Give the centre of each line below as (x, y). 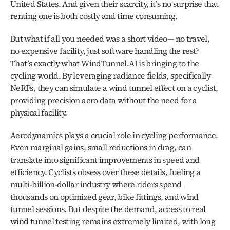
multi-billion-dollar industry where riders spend (96, 184)
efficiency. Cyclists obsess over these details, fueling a (106, 172)
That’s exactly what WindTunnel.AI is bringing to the (105, 63)
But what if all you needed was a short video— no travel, (110, 39)
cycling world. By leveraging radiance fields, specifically (110, 75)
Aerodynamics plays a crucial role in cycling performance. (114, 135)
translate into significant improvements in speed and (105, 160)
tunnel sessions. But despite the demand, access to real (108, 209)
